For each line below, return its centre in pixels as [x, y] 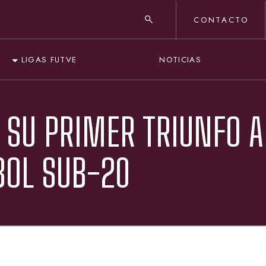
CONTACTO [221, 20]
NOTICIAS [180, 59]
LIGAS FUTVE [49, 60]
